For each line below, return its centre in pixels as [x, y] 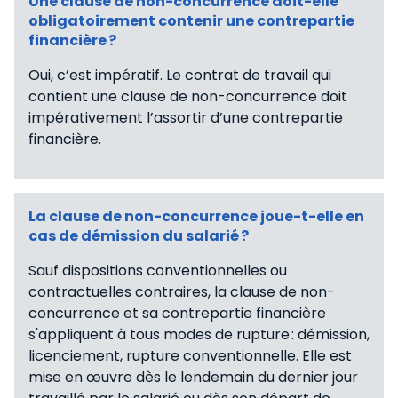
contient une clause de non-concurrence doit [188, 96]
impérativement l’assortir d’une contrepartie [186, 117]
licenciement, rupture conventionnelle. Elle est [190, 355]
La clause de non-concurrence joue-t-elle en [196, 216]
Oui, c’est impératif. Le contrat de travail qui [180, 75]
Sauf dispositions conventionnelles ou [158, 270]
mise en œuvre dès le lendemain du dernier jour [193, 377]
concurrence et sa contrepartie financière [177, 313]
